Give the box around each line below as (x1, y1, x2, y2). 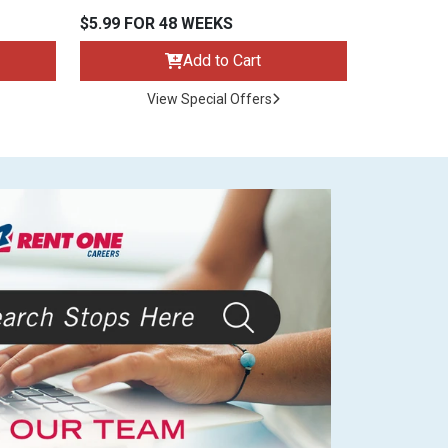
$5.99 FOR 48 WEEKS (79, 14, 233, 34)
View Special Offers (146, 91, 272, 108)
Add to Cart (183, 51, 262, 71)
